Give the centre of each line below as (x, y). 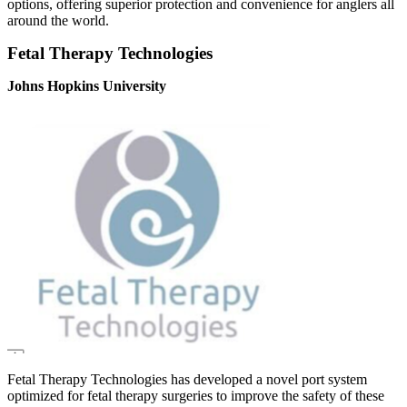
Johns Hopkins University (87, 86)
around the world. (58, 21)
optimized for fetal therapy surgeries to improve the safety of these (196, 396)
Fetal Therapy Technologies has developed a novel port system (187, 380)
